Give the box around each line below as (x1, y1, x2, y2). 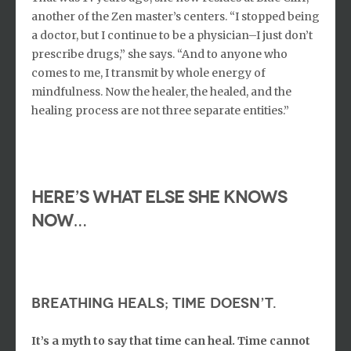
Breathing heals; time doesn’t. (31, 294, 277, 312)
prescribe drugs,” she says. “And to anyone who (31, 46, 288, 61)
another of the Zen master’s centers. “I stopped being (31, 9, 320, 24)
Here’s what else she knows (31, 186, 287, 208)
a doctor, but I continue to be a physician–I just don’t (31, 27, 313, 42)
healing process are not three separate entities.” (31, 103, 289, 118)
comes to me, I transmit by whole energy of (31, 65, 266, 80)
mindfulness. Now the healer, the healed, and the (31, 84, 291, 99)
